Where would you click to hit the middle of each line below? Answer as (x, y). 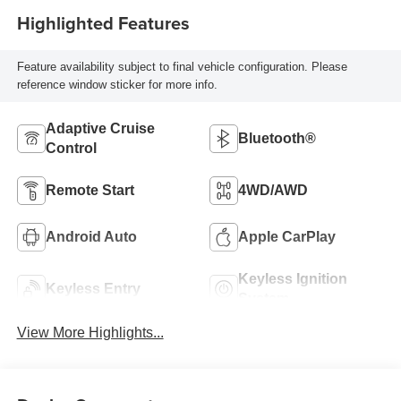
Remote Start (90, 190)
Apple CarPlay (287, 236)
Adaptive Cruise (100, 128)
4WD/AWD (273, 190)
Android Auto (91, 236)
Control (71, 148)
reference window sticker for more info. (117, 84)
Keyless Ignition (293, 278)
